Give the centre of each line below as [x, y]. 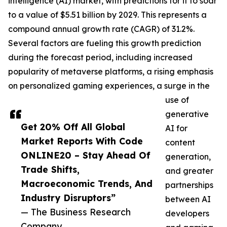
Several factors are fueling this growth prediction [105, 43]
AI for [176, 128]
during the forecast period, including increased [100, 58]
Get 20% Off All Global [73, 127]
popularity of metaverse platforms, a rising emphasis [111, 72]
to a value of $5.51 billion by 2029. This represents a [107, 15]
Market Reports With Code [82, 141]
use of [177, 100]
